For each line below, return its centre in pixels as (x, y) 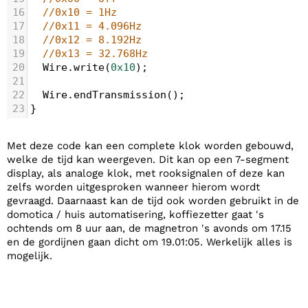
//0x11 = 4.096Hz (92, 26)
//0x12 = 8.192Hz (92, 40)
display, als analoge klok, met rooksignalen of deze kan (146, 173)
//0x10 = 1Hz (80, 12)
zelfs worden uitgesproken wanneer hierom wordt (133, 187)
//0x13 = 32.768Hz (95, 54)
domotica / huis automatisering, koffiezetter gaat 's (135, 214)
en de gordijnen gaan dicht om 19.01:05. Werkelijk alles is (150, 242)
